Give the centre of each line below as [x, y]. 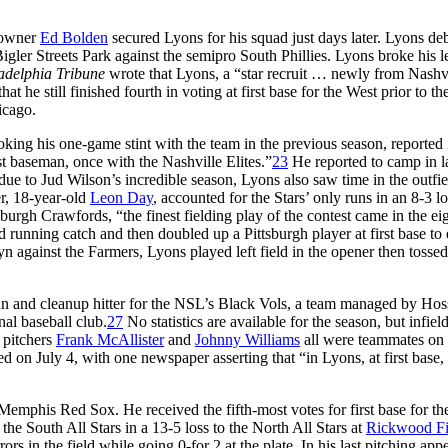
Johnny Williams [247, 339]
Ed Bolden [74, 37]
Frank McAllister [110, 339]
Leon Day [121, 197]
